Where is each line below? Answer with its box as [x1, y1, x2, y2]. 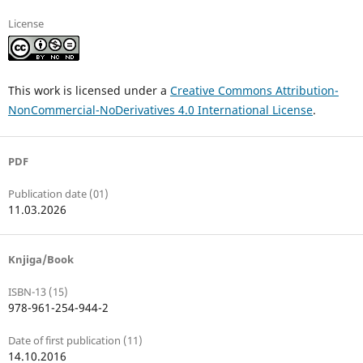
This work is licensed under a [7, 83, 170, 99]
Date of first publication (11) [7, 333, 143, 348]
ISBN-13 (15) [7, 284, 68, 300]
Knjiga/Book [7, 252, 74, 267]
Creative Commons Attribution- [169, 83, 339, 99]
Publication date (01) [7, 186, 109, 202]
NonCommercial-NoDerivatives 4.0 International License [7, 102, 313, 118]
